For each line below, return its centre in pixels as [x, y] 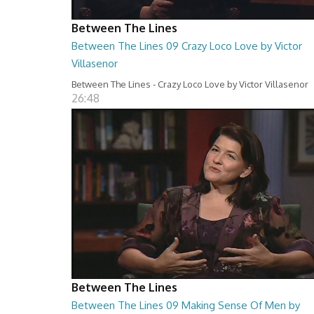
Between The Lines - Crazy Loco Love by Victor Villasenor [190, 84]
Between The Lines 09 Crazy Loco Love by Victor [187, 46]
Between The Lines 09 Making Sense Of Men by [186, 305]
